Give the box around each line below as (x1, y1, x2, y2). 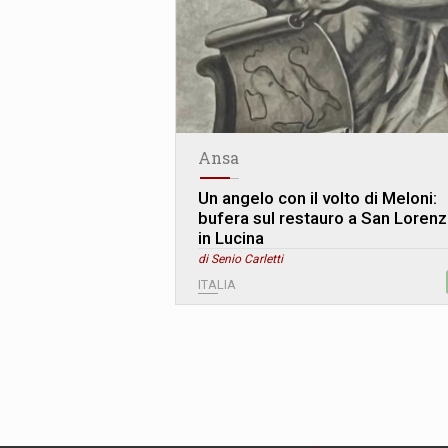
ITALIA (198, 277, 236, 293)
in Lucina (198, 228, 264, 249)
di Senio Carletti (198, 252, 283, 267)
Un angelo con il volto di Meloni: (198, 188, 437, 209)
